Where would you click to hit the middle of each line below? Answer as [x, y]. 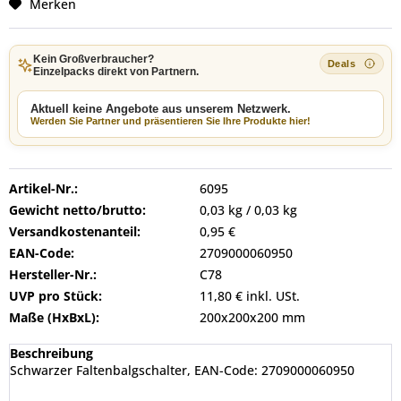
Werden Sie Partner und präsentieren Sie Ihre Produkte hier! [171, 121]
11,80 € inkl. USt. [250, 296]
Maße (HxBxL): [54, 317]
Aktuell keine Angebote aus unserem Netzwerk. [161, 109]
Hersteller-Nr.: [53, 274]
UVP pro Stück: [55, 296]
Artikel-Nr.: [43, 188]
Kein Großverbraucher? [94, 59]
